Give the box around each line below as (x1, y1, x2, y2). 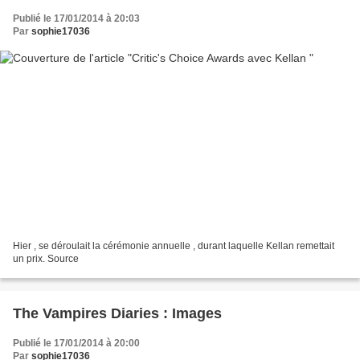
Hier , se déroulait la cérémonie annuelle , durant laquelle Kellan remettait (13, 240, 334, 252)
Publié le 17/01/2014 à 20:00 (13, 337, 140, 350)
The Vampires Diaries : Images (13, 305, 222, 322)
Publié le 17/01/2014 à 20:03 (13, 12, 140, 24)
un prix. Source (13, 253, 79, 265)
